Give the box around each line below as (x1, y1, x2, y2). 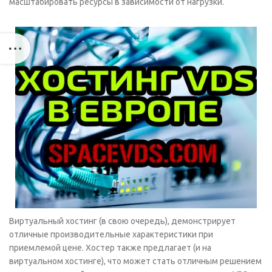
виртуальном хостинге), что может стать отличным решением (9, 256, 262, 266)
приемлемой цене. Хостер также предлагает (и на (9, 242, 211, 253)
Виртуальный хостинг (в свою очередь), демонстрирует (9, 216, 236, 226)
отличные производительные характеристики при (9, 229, 213, 239)
